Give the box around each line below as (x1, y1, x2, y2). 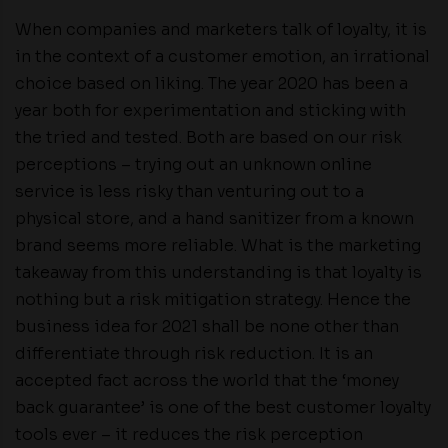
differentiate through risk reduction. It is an (15, 343, 373, 364)
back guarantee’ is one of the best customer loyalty (15, 397, 431, 418)
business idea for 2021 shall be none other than (15, 316, 399, 337)
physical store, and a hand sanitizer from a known (15, 208, 414, 229)
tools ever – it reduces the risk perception (15, 424, 363, 445)
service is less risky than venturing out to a (15, 181, 364, 202)
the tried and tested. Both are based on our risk (15, 127, 402, 148)
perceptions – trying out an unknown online (15, 154, 372, 175)
